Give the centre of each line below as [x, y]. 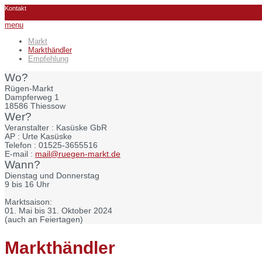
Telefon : [22, 145]
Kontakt [15, 8]
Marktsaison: [28, 202]
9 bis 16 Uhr [27, 184]
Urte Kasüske [47, 136]
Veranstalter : [30, 127]
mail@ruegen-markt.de [78, 154]
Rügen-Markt [29, 88]
